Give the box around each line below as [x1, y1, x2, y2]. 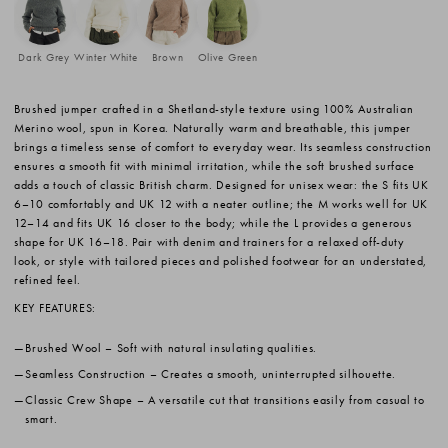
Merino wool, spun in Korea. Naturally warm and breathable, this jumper [14, 120, 412, 137]
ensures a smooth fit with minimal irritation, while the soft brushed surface [14, 158, 415, 175]
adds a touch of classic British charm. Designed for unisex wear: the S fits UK [14, 177, 429, 194]
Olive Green [197, 50, 258, 65]
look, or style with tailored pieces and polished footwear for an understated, [14, 253, 427, 270]
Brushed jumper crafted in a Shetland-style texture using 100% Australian [14, 101, 414, 118]
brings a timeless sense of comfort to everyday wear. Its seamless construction [14, 139, 432, 156]
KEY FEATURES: [14, 299, 97, 316]
